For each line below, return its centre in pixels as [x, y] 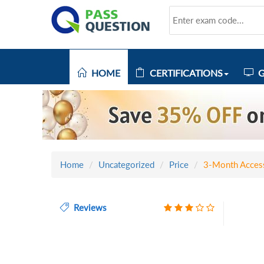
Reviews [88, 207]
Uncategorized [126, 164]
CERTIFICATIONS [184, 73]
